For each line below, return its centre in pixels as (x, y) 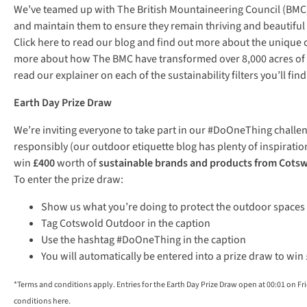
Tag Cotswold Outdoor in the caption (126, 223)
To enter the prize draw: (69, 180)
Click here (36, 42)
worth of (78, 163)
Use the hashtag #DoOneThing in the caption (144, 240)
